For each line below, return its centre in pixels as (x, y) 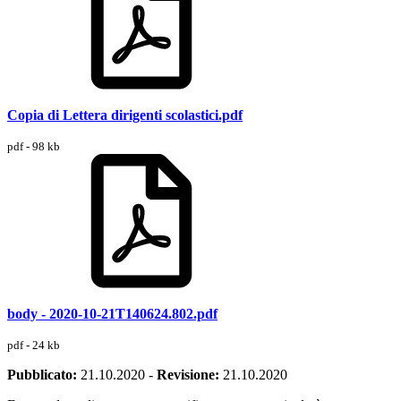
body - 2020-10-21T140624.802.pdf (112, 313)
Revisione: (188, 374)
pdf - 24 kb (34, 345)
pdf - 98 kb (34, 146)
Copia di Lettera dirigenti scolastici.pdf (125, 115)
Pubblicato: (42, 374)
